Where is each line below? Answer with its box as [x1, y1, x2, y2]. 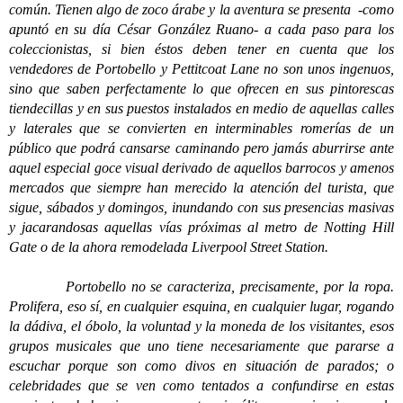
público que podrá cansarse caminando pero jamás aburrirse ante [9, 140, 394, 156]
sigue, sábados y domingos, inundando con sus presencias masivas [9, 200, 394, 215]
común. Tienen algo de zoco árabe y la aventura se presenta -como [9, 2, 394, 17]
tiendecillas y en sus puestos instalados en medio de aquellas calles [9, 101, 394, 116]
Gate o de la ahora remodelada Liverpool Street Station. [9, 239, 328, 255]
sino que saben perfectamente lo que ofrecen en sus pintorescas [9, 81, 394, 96]
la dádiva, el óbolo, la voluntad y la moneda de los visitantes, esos [9, 318, 394, 334]
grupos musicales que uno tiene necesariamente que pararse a [9, 338, 394, 354]
